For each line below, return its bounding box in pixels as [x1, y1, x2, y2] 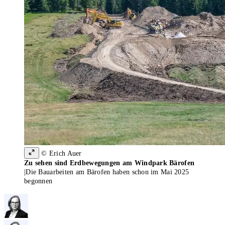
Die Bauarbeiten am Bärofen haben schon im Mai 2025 [26, 168, 189, 176]
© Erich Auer [39, 150, 82, 158]
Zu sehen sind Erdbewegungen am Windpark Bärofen [24, 159, 195, 167]
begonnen [24, 177, 53, 185]
